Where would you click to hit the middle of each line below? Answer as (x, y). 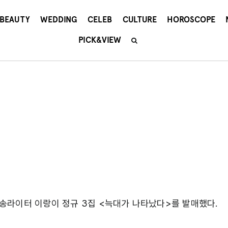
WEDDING (59, 20)
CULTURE (139, 20)
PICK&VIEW (99, 40)
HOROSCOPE (191, 20)
